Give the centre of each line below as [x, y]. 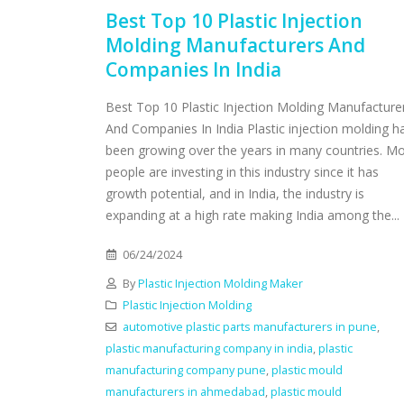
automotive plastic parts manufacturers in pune [249, 326]
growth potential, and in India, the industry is [235, 193]
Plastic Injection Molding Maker [220, 283]
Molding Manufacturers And [235, 45]
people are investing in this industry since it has [242, 171]
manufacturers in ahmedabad [185, 391]
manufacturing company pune [186, 370]
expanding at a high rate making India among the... [252, 215]
